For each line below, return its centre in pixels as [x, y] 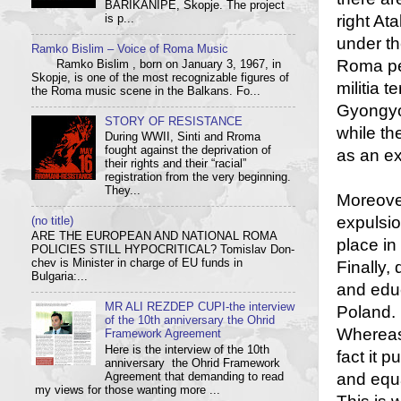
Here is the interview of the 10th [188, 350]
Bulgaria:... [60, 277]
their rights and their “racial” [176, 164]
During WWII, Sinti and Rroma [183, 137]
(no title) [52, 221]
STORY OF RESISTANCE [174, 121]
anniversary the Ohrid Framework [193, 363]
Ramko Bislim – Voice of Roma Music [130, 49]
